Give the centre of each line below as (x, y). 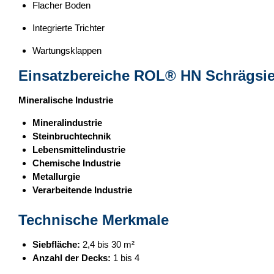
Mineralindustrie (67, 123)
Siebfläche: (56, 244)
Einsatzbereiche (76, 76)
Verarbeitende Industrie (82, 190)
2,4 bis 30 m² (107, 244)
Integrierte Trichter (68, 28)
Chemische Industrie (76, 163)
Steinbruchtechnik (71, 136)
